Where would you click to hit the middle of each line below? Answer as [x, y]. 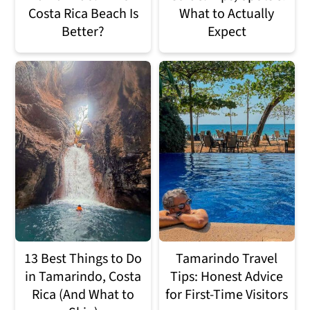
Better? [83, 31]
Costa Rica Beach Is [83, 13]
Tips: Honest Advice [227, 276]
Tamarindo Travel [227, 258]
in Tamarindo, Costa [83, 276]
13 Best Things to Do [83, 258]
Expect [227, 31]
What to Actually [227, 13]
